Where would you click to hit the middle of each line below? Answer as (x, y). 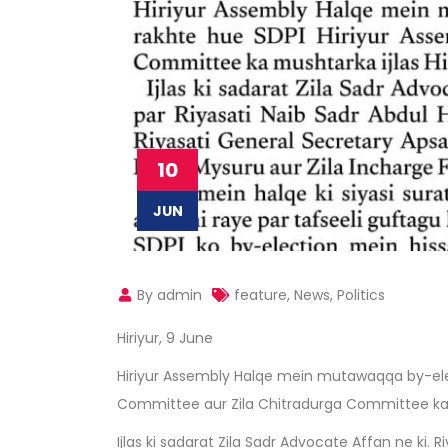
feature (260, 295)
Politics (361, 295)
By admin (167, 295)
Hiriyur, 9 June (165, 338)
